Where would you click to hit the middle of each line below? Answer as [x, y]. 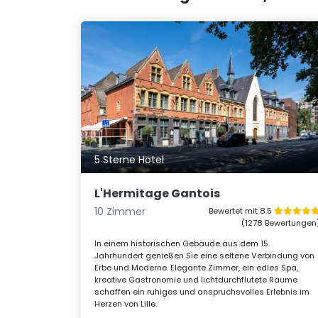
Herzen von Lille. [126, 303]
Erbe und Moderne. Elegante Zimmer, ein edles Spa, [197, 267]
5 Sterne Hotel [130, 159]
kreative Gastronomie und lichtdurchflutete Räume [196, 279]
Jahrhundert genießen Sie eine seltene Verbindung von [205, 255]
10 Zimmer [120, 211]
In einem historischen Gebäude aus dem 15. [182, 243]
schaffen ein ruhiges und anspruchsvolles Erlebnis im [202, 291]
